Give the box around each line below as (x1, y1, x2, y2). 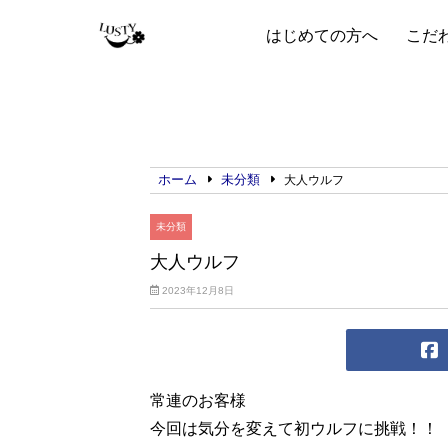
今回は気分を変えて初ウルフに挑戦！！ (150, 420, 439, 437)
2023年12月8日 (159, 285, 235, 296)
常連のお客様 (150, 392, 247, 409)
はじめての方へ (265, 27, 378, 44)
